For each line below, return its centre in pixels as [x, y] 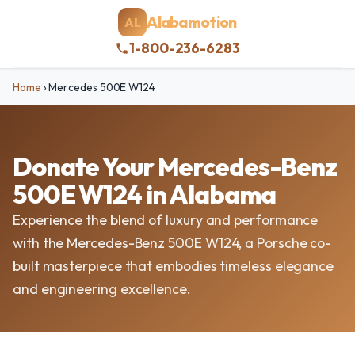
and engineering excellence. [102, 289]
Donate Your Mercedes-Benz [175, 166]
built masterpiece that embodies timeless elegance [174, 266]
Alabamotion [192, 22]
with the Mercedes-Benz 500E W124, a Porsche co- [172, 243]
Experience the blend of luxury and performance [166, 220]
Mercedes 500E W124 [101, 87]
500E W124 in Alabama [144, 194]
